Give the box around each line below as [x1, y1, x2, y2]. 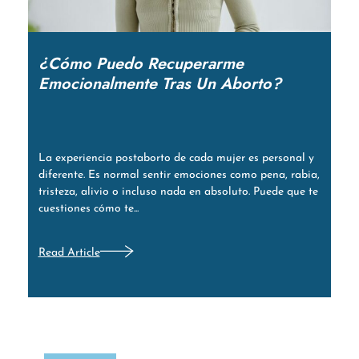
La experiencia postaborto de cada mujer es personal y [38, 152, 314, 165]
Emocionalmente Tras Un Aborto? [38, 72, 281, 96]
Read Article [38, 246, 100, 259]
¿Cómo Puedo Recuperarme [38, 52, 244, 76]
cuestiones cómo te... [38, 203, 139, 216]
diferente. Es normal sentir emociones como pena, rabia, [38, 169, 320, 182]
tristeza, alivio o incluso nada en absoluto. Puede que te [38, 186, 318, 199]
